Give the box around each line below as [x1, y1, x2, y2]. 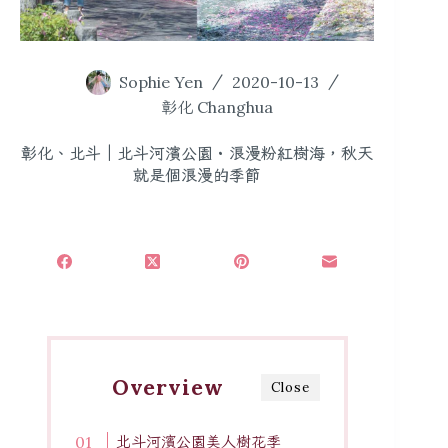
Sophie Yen [119, 71, 204, 92]
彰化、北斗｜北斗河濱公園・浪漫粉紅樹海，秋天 [21, 143, 374, 164]
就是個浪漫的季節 [133, 165, 262, 186]
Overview [111, 373, 224, 402]
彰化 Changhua [161, 97, 274, 118]
